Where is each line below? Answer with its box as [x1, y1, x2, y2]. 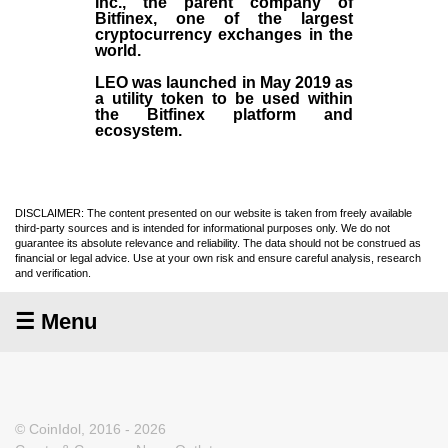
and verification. [15, 266, 91, 279]
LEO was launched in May [95, 73, 295, 91]
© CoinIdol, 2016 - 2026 [15, 420, 166, 437]
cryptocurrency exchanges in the [95, 25, 353, 43]
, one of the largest [153, 9, 353, 27]
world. [95, 41, 145, 59]
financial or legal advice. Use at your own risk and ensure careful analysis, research [15, 251, 421, 264]
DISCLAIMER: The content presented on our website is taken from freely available [15, 206, 412, 219]
